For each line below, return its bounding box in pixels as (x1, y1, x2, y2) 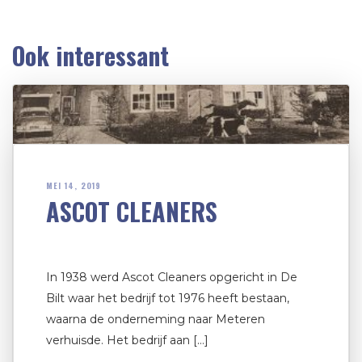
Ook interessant (12, 36, 169, 74)
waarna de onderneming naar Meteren (46, 312, 265, 327)
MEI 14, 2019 (46, 179, 101, 192)
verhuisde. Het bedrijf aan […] (46, 333, 208, 348)
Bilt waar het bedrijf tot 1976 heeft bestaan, (46, 291, 289, 306)
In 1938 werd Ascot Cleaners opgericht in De (46, 270, 297, 285)
